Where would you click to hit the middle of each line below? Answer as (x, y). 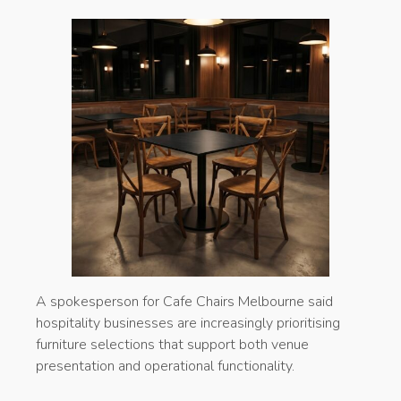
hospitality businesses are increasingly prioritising (188, 323)
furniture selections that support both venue (172, 344)
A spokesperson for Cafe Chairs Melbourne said (184, 301)
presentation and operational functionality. (165, 366)
